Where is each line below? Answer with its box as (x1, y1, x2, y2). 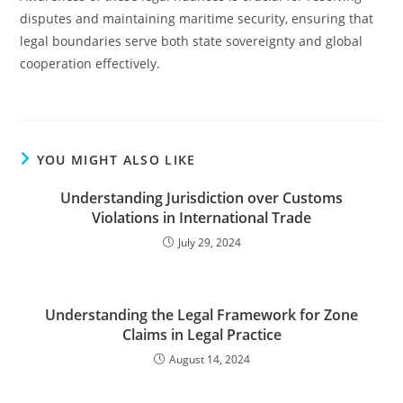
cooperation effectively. (20, 55, 161, 72)
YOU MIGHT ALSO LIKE (36, 151, 196, 168)
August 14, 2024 (168, 352, 250, 367)
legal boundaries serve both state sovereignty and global (20, 32, 363, 49)
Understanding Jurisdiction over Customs (60, 188, 343, 208)
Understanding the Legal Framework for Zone (45, 305, 358, 325)
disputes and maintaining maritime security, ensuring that (20, 10, 374, 27)
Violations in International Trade (92, 208, 311, 228)
